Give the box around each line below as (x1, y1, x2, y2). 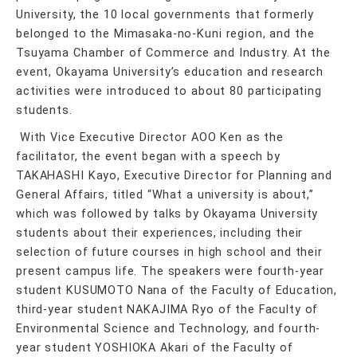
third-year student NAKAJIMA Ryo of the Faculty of (16, 303, 319, 316)
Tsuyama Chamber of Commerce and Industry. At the (16, 46, 331, 60)
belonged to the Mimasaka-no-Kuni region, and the (16, 27, 315, 41)
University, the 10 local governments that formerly (16, 8, 315, 22)
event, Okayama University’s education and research (16, 65, 324, 79)
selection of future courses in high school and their (16, 245, 323, 259)
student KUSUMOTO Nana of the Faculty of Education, (16, 284, 338, 297)
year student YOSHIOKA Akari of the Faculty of (16, 341, 293, 355)
